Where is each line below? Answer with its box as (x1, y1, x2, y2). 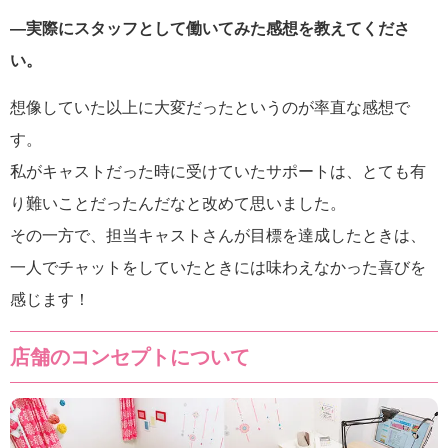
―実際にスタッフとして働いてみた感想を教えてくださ (10, 20, 410, 38)
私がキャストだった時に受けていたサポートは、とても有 (10, 163, 426, 181)
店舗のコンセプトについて (10, 346, 250, 369)
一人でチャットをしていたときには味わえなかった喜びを (10, 259, 426, 277)
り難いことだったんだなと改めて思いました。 (10, 195, 346, 213)
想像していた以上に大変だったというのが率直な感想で (10, 99, 410, 117)
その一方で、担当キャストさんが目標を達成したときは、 (10, 227, 426, 245)
